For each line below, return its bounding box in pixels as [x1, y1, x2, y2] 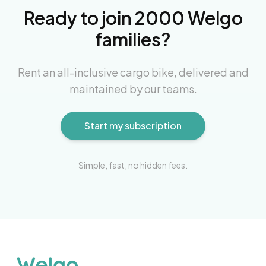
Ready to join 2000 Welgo [23, 7, 243, 30]
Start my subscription [84, 119, 182, 132]
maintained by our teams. [69, 82, 197, 96]
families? [95, 28, 171, 51]
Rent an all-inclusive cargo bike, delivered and [17, 65, 249, 80]
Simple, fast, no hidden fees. [78, 160, 188, 171]
